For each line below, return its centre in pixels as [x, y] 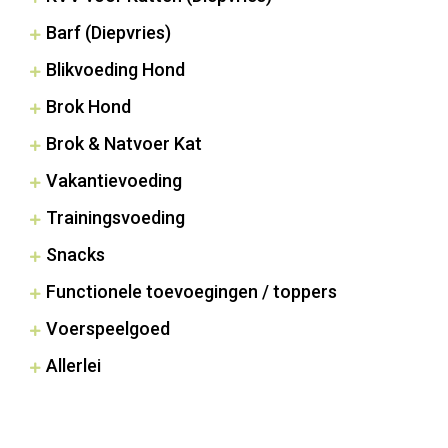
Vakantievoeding [114, 180]
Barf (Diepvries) [108, 32]
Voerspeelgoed [108, 328]
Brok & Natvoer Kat [124, 143]
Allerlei [73, 365]
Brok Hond [88, 106]
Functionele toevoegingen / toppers [191, 291]
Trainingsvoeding [115, 217]
